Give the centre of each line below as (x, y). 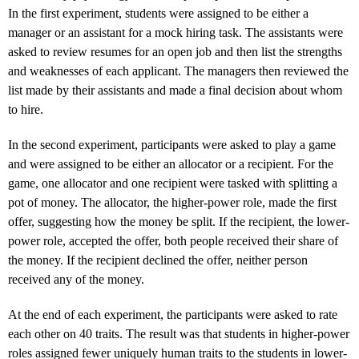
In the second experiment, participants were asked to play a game (172, 144)
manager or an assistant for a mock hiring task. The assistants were (175, 32)
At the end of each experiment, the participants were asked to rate (173, 314)
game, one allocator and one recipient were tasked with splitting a (173, 183)
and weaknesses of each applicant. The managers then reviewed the (178, 71)
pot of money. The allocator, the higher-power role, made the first (172, 202)
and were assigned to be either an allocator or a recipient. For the (171, 163)
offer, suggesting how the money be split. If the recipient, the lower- (179, 221)
